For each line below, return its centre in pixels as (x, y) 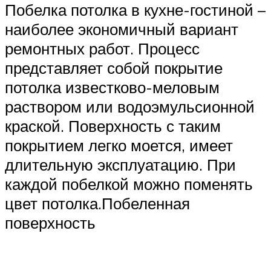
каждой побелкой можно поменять (129, 184)
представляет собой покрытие (114, 68)
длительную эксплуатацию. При (120, 165)
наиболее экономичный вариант (122, 29)
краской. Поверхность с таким (113, 126)
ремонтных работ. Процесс (102, 49)
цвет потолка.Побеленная (97, 204)
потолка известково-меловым (112, 87)
